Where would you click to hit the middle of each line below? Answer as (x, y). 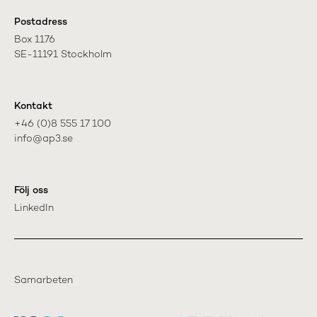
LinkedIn (34, 208)
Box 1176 (35, 40)
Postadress (41, 22)
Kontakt (33, 106)
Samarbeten (44, 280)
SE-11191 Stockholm (63, 54)
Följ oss (31, 190)
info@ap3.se (44, 139)
